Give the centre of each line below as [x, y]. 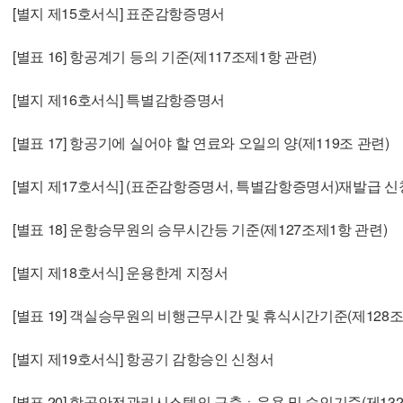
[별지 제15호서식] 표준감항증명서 [119, 13]
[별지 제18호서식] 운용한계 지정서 [121, 272]
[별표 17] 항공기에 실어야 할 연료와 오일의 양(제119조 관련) [201, 142]
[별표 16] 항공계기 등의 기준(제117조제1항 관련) [165, 56]
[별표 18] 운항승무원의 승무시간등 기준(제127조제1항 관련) [200, 228]
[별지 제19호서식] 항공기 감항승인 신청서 [143, 358]
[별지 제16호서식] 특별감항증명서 [119, 99]
